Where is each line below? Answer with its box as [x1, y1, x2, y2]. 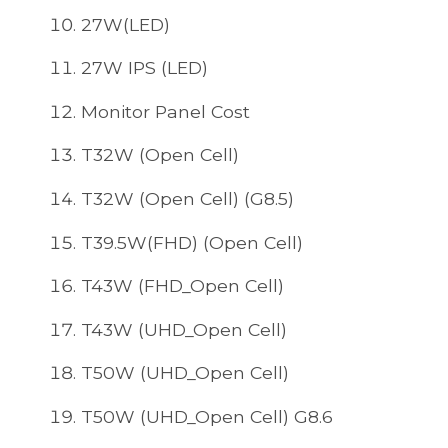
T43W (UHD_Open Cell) [81, 318, 287, 340]
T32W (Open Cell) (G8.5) [81, 187, 294, 209]
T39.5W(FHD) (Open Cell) [81, 231, 303, 253]
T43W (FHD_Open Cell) [81, 275, 284, 297]
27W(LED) [81, 13, 170, 35]
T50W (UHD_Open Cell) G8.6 [81, 405, 333, 427]
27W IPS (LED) [81, 57, 208, 79]
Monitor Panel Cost [81, 100, 250, 122]
